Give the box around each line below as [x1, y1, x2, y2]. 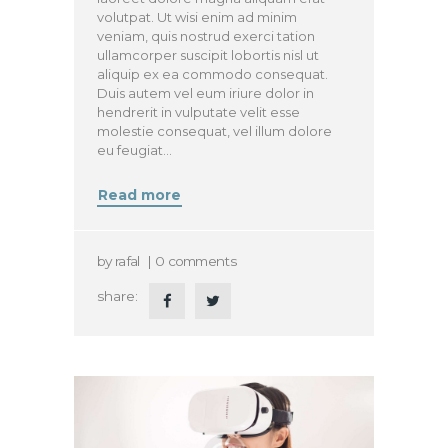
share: [97, 288, 139, 305]
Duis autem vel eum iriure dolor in [97, 84, 315, 101]
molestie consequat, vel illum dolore [97, 122, 333, 139]
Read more [98, 187, 182, 204]
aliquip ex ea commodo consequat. [97, 65, 329, 82]
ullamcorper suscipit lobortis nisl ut [97, 46, 320, 63]
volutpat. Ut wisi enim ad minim [97, 8, 298, 25]
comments [167, 252, 236, 269]
